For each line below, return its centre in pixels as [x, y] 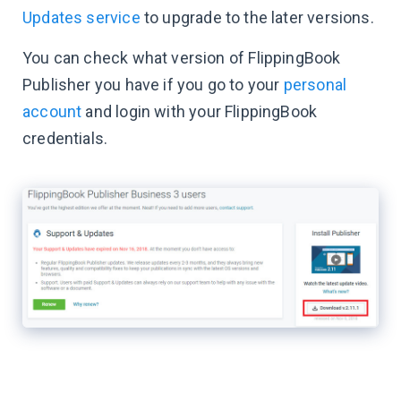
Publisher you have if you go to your [153, 85]
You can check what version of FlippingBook [182, 58]
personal [315, 85]
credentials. [65, 138]
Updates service [81, 17]
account [52, 111]
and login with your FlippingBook [200, 111]
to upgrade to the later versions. [257, 17]
